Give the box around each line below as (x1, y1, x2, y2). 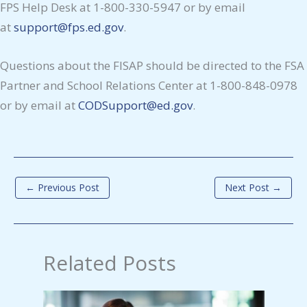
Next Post (225, 180, 272, 194)
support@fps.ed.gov (14, 19, 123, 35)
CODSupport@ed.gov (78, 97, 193, 114)
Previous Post (35, 180, 99, 194)
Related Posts (42, 249, 176, 278)
